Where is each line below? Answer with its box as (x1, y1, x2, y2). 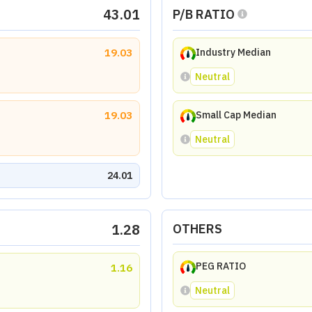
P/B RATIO (172, 6, 235, 22)
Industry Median (195, 46, 271, 58)
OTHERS (172, 220, 222, 237)
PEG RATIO (195, 260, 246, 272)
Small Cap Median (195, 109, 276, 121)
